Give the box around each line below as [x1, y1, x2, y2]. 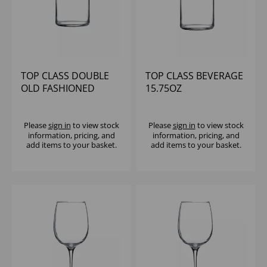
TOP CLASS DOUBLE [21, 69, 109, 83]
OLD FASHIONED [21, 82, 95, 95]
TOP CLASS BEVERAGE [145, 69, 243, 83]
